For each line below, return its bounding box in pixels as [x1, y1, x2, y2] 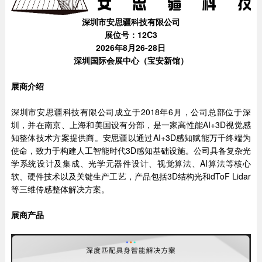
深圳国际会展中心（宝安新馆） [73, 54, 188, 66]
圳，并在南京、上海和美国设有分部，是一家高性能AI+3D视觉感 [11, 119, 251, 130]
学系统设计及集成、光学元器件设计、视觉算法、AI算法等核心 [11, 157, 251, 169]
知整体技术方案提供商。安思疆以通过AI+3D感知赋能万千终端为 [11, 132, 251, 143]
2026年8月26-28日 [96, 42, 166, 53]
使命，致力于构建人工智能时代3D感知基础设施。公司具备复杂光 [11, 144, 251, 156]
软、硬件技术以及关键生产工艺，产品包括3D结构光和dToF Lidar [11, 170, 251, 182]
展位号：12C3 [104, 29, 157, 40]
